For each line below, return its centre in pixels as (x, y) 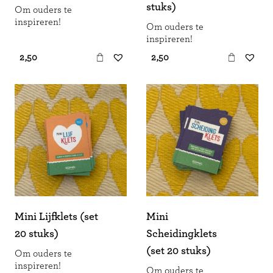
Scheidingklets (182, 234)
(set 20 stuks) (179, 251)
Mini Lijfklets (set (56, 217)
